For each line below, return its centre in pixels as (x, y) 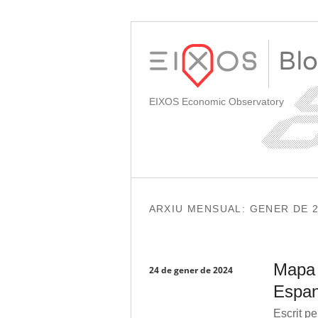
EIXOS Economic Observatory (216, 102)
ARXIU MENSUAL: (199, 209)
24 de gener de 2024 (191, 270)
